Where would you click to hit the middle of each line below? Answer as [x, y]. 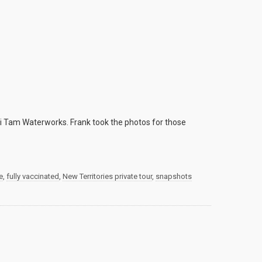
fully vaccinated [33, 177]
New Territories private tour [107, 177]
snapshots [174, 177]
